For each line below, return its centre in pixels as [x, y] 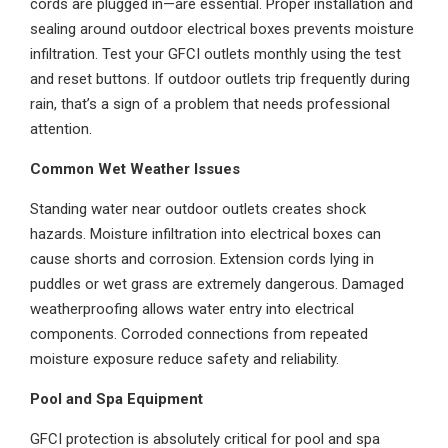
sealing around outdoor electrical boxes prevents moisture [222, 29]
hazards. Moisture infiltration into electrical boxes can [205, 234]
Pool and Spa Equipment [116, 399]
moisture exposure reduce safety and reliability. [184, 359]
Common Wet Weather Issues [135, 169]
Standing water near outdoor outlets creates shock [198, 209]
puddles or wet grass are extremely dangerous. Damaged [217, 284]
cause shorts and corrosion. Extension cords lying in [202, 259]
